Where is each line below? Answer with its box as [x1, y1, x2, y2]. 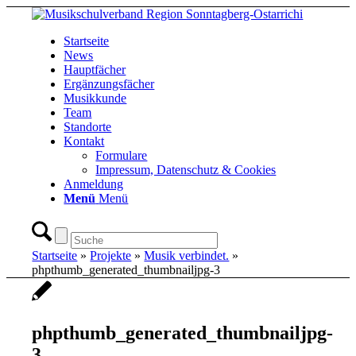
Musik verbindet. [144, 249, 230, 262]
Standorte [64, 120, 112, 133]
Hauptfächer [64, 63, 126, 76]
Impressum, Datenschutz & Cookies [95, 163, 277, 176]
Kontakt [64, 134, 105, 148]
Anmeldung [64, 177, 124, 191]
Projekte [90, 249, 132, 262]
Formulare [95, 149, 148, 162]
